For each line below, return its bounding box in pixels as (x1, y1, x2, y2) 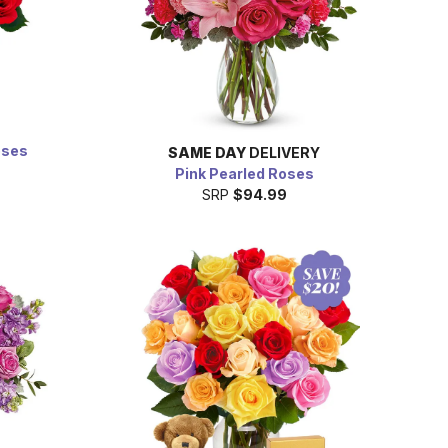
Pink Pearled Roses (174, 165, 314, 183)
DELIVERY (246, 144, 320, 162)
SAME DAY (168, 144, 246, 162)
